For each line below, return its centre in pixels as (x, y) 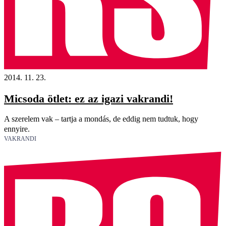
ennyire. (17, 129)
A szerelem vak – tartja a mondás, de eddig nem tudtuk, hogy (101, 119)
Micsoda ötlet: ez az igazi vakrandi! (89, 98)
